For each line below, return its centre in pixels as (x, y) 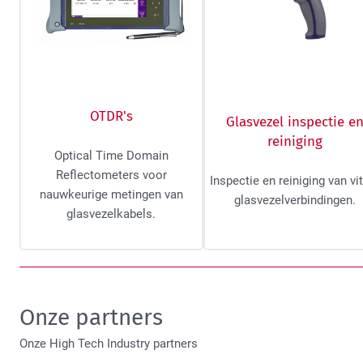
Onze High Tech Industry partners (109, 344)
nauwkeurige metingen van (111, 195)
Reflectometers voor (111, 175)
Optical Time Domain (111, 156)
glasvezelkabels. (111, 214)
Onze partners (91, 318)
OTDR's (111, 117)
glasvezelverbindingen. (295, 201)
